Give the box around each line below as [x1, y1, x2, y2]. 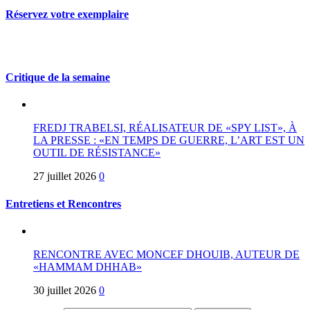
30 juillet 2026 [33, 284, 96, 296]
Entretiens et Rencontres [6, 197, 121, 210]
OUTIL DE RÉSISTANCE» [33, 147, 161, 159]
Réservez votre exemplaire [6, 8, 129, 20]
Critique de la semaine [6, 71, 110, 83]
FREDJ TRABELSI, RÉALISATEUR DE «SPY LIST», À [33, 122, 297, 134]
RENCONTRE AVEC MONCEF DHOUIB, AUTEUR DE [33, 248, 300, 260]
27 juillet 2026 [33, 170, 96, 183]
